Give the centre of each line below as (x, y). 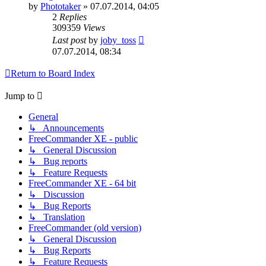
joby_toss (118, 40)
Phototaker (61, 7)
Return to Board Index (53, 74)
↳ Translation (57, 217)
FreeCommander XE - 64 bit (82, 183)
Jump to (20, 96)
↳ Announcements (66, 128)
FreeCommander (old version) (85, 228)
